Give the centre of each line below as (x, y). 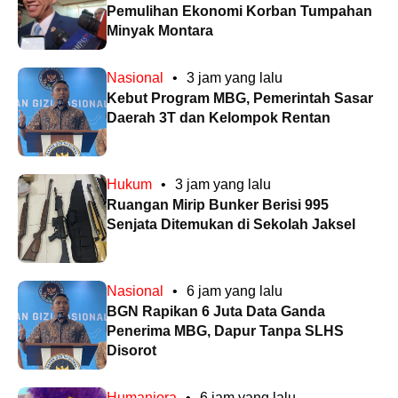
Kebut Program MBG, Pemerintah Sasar (240, 99)
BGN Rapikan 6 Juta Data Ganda (216, 312)
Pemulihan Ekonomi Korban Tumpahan (239, 12)
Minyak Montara (160, 31)
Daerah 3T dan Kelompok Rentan (219, 118)
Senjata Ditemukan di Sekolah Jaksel (231, 225)
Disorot (131, 351)
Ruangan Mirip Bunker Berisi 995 (218, 205)
